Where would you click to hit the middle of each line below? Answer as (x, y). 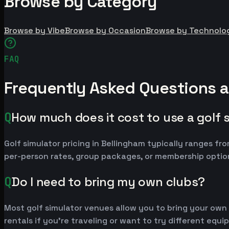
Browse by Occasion (105, 31)
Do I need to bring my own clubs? (108, 182)
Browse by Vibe (35, 31)
